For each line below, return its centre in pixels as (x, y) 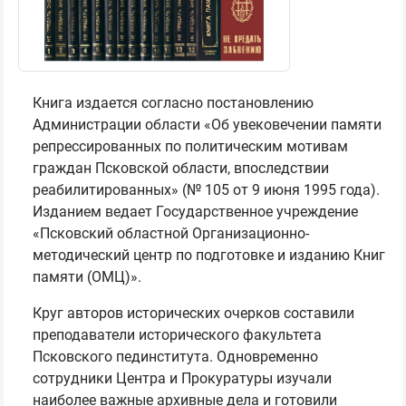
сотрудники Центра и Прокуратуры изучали (183, 379)
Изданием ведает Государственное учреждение (196, 212)
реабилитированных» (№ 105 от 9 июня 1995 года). (207, 190)
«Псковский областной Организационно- (171, 234)
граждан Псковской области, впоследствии (181, 169)
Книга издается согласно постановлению (174, 103)
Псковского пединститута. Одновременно (176, 357)
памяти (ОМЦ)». (89, 277)
